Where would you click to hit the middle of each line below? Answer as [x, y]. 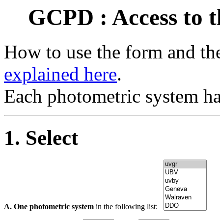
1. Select [41, 138]
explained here [60, 74]
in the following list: [129, 207]
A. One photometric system [49, 207]
